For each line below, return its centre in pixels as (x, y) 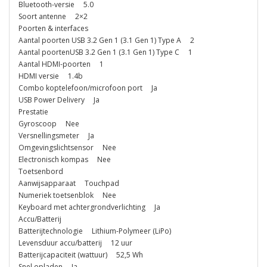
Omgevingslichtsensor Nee (67, 147)
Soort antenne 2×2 (53, 16)
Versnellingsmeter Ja (56, 135)
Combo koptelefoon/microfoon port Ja (88, 88)
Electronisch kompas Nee (65, 159)
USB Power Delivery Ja (59, 100)
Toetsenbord (41, 171)
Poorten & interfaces (53, 28)
